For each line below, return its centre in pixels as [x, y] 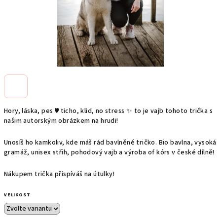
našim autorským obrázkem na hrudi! [61, 121]
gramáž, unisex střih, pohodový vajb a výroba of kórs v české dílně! [109, 152]
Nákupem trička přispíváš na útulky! [59, 174]
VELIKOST [17, 195]
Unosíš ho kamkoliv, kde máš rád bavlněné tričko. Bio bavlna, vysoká [110, 143]
